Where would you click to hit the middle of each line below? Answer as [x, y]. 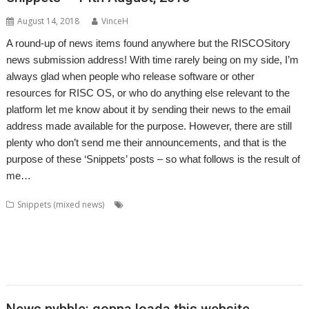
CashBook [191, 205]
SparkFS [22, 254]
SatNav [256, 238]
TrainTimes [247, 254]
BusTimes [146, 205]
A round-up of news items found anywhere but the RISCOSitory [149, 43]
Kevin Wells [239, 221]
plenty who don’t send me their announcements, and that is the [147, 142]
